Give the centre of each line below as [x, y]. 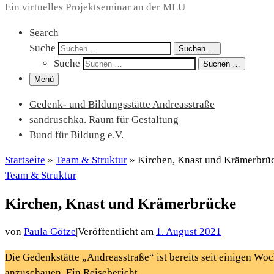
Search [44, 32]
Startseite [25, 160]
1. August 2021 [189, 232]
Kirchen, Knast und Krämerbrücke [120, 204]
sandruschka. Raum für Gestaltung [104, 119]
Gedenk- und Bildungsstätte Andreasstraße [122, 104]
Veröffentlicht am [117, 232]
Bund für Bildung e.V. [76, 135]
